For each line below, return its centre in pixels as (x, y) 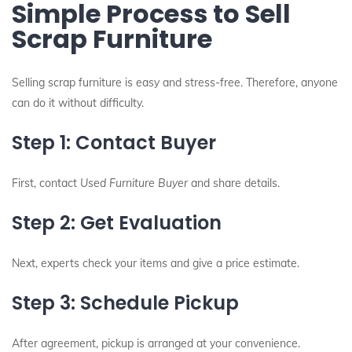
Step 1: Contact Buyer (114, 143)
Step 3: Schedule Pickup (125, 303)
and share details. (234, 183)
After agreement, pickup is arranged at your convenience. (156, 343)
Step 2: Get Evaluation (117, 223)
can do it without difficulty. (78, 103)
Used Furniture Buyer (134, 183)
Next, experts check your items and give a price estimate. (156, 263)
